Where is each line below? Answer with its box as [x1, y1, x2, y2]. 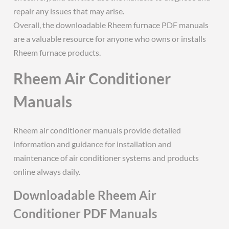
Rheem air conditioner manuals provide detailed [13, 125, 181, 135]
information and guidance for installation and [13, 139, 172, 149]
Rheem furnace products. [13, 48, 101, 57]
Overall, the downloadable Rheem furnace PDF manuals [13, 20, 209, 30]
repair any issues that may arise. [13, 6, 125, 16]
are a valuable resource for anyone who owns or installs [13, 34, 207, 43]
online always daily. [13, 167, 81, 176]
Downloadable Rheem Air [13, 188, 157, 202]
